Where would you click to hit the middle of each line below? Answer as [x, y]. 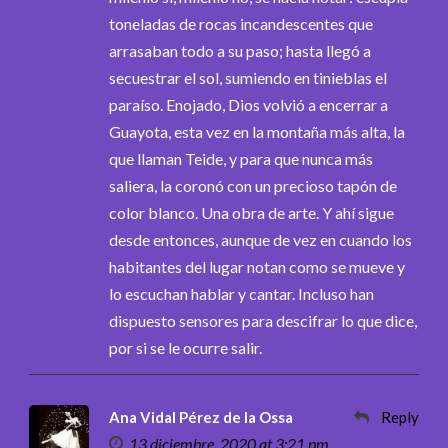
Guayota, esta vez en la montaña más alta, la [257, 131]
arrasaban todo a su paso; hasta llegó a [240, 50]
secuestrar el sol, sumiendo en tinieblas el [248, 77]
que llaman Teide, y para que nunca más [241, 158]
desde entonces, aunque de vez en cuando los [260, 239]
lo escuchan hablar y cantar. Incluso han [241, 293]
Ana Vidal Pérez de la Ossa [201, 416]
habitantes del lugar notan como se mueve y [257, 266]
